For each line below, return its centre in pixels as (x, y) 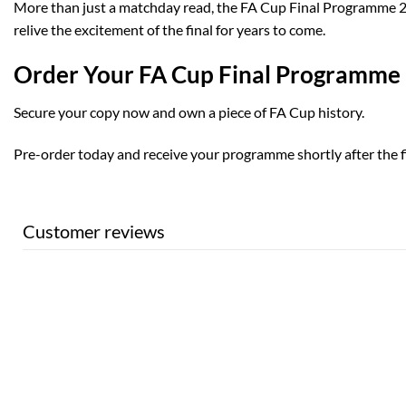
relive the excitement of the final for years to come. (169, 29)
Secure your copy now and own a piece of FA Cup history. (189, 112)
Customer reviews (94, 232)
